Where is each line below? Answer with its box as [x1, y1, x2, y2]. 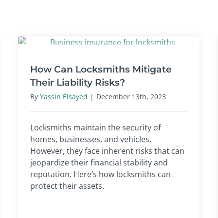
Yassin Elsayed [40, 91, 88, 101]
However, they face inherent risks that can [30, 145, 184, 156]
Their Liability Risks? [30, 76, 125, 88]
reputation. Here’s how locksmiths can [30, 168, 171, 180]
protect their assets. [30, 180, 104, 191]
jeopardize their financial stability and [30, 157, 168, 168]
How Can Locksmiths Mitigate [30, 63, 172, 75]
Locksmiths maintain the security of [30, 122, 161, 133]
